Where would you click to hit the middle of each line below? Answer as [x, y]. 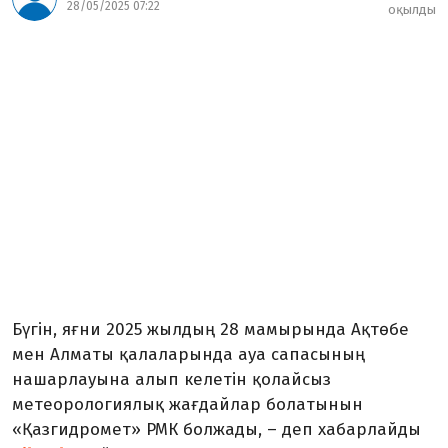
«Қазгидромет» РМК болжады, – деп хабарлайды [216, 430]
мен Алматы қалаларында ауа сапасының [188, 355]
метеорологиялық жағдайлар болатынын [187, 405]
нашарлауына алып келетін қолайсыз [171, 380]
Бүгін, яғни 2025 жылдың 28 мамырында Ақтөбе [210, 330]
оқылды [412, 10]
